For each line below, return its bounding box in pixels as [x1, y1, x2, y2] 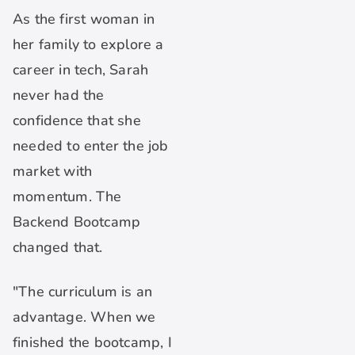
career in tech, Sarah [13, 60, 149, 80]
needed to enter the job [13, 136, 169, 156]
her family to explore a [13, 35, 164, 55]
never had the [13, 86, 105, 105]
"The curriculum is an [13, 282, 153, 302]
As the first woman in [13, 10, 155, 29]
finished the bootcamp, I [13, 333, 172, 353]
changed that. [13, 238, 103, 258]
